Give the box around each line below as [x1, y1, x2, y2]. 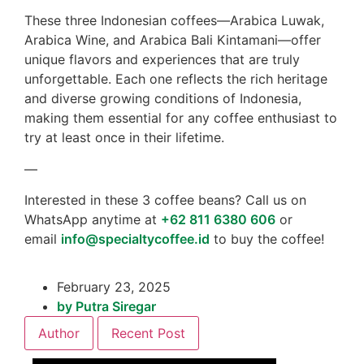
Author [38, 324, 80, 341]
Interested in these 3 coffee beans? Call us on [24, 192, 306, 209]
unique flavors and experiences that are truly [24, 51, 300, 68]
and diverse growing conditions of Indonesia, [24, 90, 301, 107]
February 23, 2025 [57, 278, 171, 295]
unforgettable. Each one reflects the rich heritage [24, 71, 327, 88]
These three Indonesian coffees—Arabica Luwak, [24, 12, 324, 29]
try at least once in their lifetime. [24, 129, 224, 146]
